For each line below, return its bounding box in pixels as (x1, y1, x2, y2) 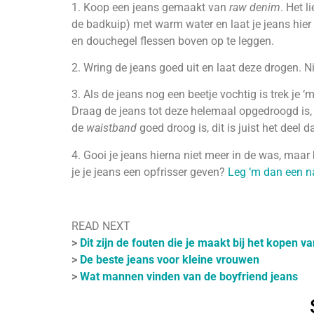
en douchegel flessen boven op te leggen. (71, 34, 274, 48)
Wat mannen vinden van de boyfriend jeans (80, 269, 298, 283)
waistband (86, 121, 137, 135)
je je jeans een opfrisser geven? (71, 165, 228, 179)
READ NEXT (71, 219, 130, 233)
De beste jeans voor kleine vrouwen (80, 252, 259, 266)
